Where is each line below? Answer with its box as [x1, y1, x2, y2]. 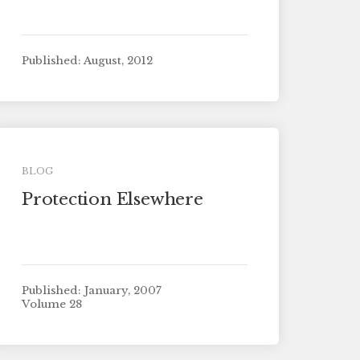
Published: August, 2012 [21, 53, 153, 67]
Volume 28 [21, 297, 82, 312]
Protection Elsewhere [21, 189, 203, 211]
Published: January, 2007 [21, 283, 162, 297]
